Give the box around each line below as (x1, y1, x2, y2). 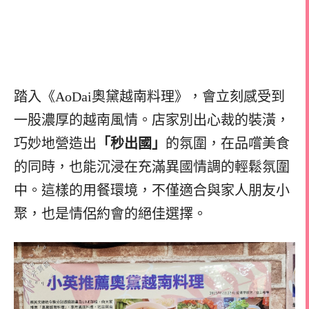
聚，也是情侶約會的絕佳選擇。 (14, 206, 207, 221)
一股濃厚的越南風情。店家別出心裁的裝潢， (14, 112, 290, 128)
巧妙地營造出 (14, 135, 97, 151)
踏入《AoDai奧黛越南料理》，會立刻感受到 (14, 88, 285, 104)
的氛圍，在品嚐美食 (166, 135, 290, 151)
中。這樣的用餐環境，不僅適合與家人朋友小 (14, 182, 290, 198)
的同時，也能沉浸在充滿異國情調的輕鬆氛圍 (14, 159, 290, 175)
